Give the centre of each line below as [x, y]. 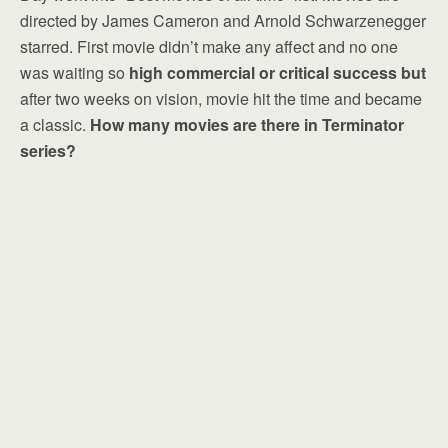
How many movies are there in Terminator [247, 124]
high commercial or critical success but [277, 72]
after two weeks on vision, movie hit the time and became [221, 98]
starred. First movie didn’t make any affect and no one [209, 46]
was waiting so [74, 72]
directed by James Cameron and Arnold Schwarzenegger [223, 20]
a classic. [55, 124]
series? [48, 150]
